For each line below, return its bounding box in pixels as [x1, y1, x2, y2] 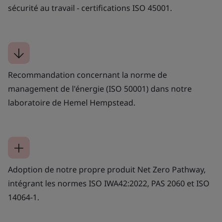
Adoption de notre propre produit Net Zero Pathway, [8, 164, 206, 175]
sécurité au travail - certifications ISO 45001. [8, 2, 172, 13]
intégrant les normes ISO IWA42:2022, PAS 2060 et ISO [8, 177, 210, 189]
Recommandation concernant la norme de [8, 69, 167, 80]
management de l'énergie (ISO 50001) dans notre [8, 83, 192, 94]
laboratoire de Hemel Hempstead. [8, 97, 135, 108]
